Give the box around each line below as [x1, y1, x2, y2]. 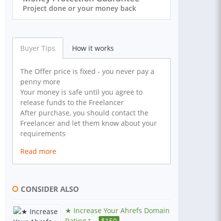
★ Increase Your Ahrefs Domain [65, 206, 170, 215]
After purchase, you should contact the [20, 108, 148, 117]
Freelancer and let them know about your [20, 118, 157, 128]
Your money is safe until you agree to [20, 87, 143, 97]
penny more [20, 77, 60, 86]
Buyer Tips [20, 43, 55, 53]
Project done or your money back [23, 3, 136, 13]
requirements [20, 129, 66, 138]
